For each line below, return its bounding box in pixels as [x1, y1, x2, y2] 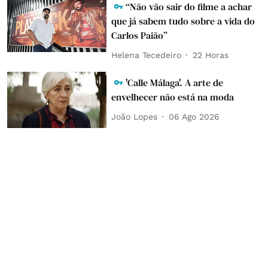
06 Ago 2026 [169, 111, 220, 121]
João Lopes [111, 111, 158, 121]
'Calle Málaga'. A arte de [126, 76, 224, 90]
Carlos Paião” [111, 29, 168, 42]
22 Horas [193, 50, 229, 60]
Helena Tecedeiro [111, 50, 182, 60]
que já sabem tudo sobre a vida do [111, 14, 255, 28]
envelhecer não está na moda [111, 90, 234, 104]
